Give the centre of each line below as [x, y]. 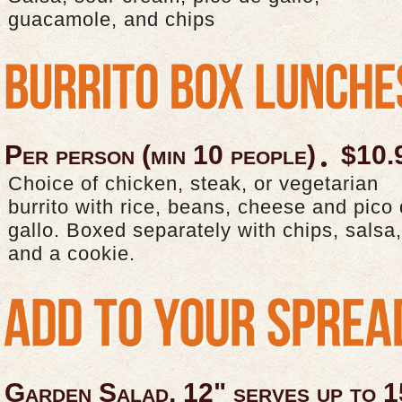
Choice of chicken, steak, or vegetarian [193, 184]
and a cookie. [72, 254]
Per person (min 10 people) [160, 155]
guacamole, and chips [112, 20]
